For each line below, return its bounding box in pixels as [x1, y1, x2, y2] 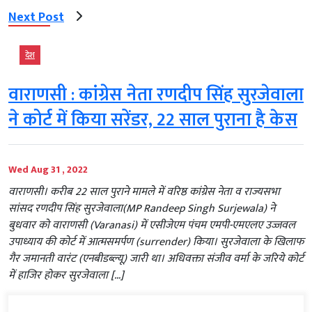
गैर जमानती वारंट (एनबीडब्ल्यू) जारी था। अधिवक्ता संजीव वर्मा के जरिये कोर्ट [8, 249, 304, 268]
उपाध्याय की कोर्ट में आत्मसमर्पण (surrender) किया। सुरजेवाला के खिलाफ [8, 232, 304, 251]
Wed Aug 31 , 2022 [8, 161, 88, 178]
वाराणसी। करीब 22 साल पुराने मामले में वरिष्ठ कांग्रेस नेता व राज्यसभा [8, 182, 280, 201]
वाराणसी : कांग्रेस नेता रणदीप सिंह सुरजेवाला [8, 79, 304, 110]
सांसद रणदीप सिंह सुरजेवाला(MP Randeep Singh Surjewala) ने [8, 198, 275, 218]
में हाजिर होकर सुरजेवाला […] [8, 265, 124, 285]
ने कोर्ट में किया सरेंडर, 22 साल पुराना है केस [8, 104, 297, 135]
